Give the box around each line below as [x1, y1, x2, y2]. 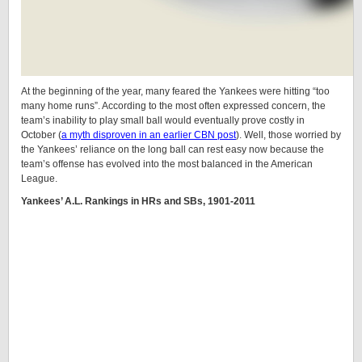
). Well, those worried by [236, 129, 341, 141]
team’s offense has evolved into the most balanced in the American [21, 158, 313, 170]
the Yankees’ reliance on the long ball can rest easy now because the [21, 144, 324, 155]
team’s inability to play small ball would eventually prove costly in [21, 115, 305, 126]
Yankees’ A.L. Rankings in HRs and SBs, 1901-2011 [21, 196, 255, 207]
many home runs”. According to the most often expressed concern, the [21, 100, 326, 112]
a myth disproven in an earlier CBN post [61, 129, 236, 141]
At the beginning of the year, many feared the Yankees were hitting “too [21, 86, 330, 97]
